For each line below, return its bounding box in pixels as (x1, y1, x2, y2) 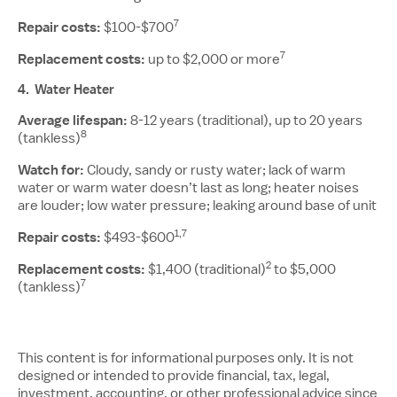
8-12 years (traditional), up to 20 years (128, 113, 362, 128)
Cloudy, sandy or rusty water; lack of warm (84, 163, 346, 177)
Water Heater (35, 81, 114, 98)
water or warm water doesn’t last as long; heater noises (18, 181, 359, 195)
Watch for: (18, 161, 84, 179)
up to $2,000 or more (145, 52, 280, 66)
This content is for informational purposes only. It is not (18, 351, 354, 365)
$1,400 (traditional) (145, 262, 266, 276)
